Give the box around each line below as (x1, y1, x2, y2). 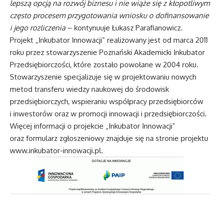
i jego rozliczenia (10, 23, 65, 33)
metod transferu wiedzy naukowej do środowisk (10, 84, 169, 94)
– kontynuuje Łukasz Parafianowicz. (65, 23, 183, 33)
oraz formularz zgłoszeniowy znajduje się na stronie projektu (10, 134, 208, 143)
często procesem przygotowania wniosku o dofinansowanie (10, 11, 209, 21)
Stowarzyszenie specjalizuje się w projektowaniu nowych (10, 72, 196, 82)
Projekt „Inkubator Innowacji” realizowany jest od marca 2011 (10, 35, 208, 45)
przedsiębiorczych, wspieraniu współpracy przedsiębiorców (10, 97, 203, 107)
